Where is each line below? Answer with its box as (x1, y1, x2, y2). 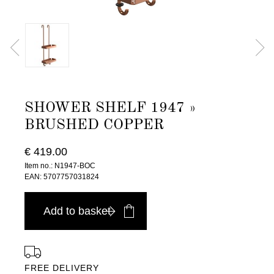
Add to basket (43, 205, 111, 217)
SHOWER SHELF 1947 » (24, 101, 196, 116)
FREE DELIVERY (24, 263, 99, 273)
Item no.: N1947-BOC (24, 161, 95, 170)
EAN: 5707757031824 (24, 172, 99, 181)
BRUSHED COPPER (24, 118, 164, 133)
